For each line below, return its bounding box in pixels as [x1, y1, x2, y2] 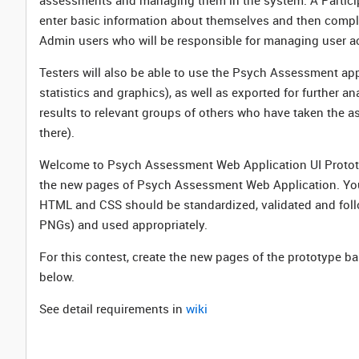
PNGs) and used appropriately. [39, 216, 208, 232]
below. [39, 268, 75, 284]
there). [39, 124, 75, 140]
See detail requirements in [39, 301, 186, 317]
